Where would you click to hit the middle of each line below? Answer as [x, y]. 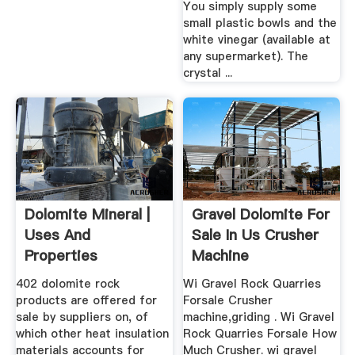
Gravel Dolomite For [261, 215]
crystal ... [208, 73]
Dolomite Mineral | [87, 215]
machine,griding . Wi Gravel [259, 317]
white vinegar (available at [257, 39]
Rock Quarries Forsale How [260, 334]
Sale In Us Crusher [256, 235]
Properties [61, 256]
